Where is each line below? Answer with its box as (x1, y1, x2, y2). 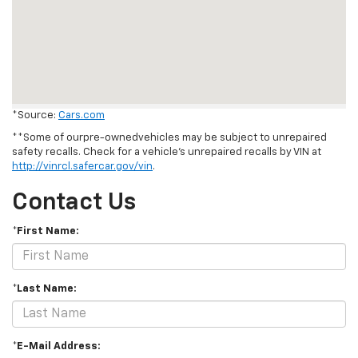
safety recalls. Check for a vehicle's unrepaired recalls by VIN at (12, 147, 321, 158)
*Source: (12, 110, 58, 121)
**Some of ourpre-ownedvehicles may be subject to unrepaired (12, 133, 327, 144)
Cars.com (58, 110, 105, 121)
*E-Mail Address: (12, 341, 101, 352)
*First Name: (12, 226, 79, 237)
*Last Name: (12, 284, 77, 295)
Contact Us (12, 191, 136, 216)
